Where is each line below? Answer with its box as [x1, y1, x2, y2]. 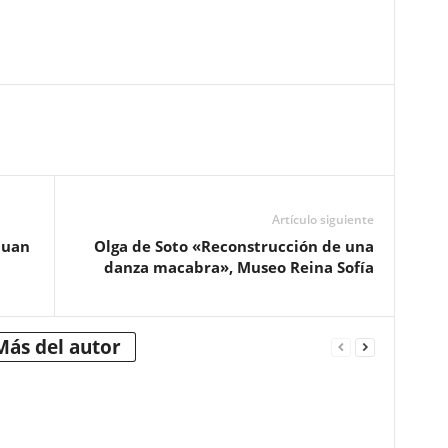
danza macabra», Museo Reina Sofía [103, 257, 374, 277]
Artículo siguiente [271, 211, 374, 228]
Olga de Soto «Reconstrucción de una [93, 236, 374, 256]
